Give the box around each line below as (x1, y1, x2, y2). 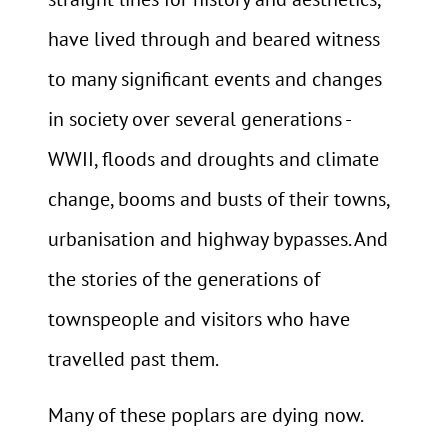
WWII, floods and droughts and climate (48, 146, 379, 173)
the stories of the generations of (48, 266, 320, 293)
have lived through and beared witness (48, 26, 380, 53)
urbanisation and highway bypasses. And (48, 226, 388, 253)
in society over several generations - (48, 106, 350, 133)
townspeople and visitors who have (48, 306, 350, 333)
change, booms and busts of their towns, (48, 186, 389, 213)
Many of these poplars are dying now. (48, 402, 362, 429)
